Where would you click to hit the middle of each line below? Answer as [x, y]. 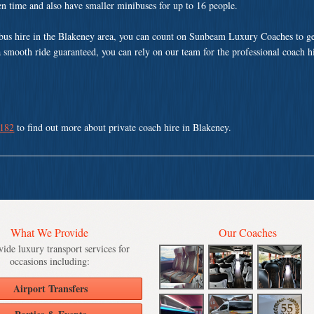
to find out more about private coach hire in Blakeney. [123, 127]
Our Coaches [248, 233]
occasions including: [49, 261]
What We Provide [50, 233]
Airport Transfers [50, 289]
